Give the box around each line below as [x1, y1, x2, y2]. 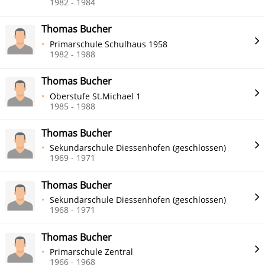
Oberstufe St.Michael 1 [50, 90, 141, 102]
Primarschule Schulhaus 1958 [50, 38, 168, 50]
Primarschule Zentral [50, 246, 134, 258]
